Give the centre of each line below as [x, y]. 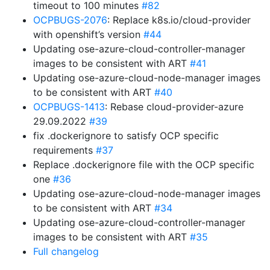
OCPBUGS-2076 [70, 20]
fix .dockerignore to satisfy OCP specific [126, 136]
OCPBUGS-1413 [69, 107]
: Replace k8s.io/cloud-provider [179, 20]
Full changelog [66, 251]
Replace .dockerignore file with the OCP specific [144, 165]
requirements [64, 150]
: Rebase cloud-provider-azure [174, 107]
